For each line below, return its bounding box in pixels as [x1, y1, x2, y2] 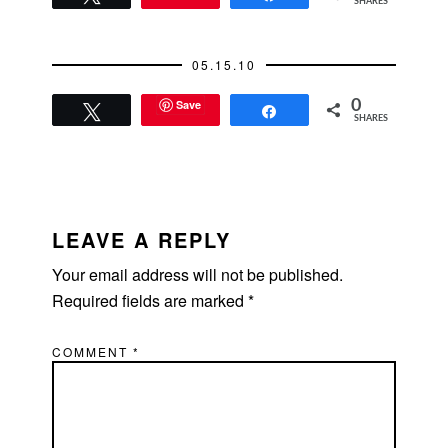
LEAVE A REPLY [52, 225, 232, 255]
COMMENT [52, 343, 134, 361]
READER [21, 194, 134, 229]
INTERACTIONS [21, 222, 225, 257]
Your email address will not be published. [52, 263, 344, 287]
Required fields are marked [52, 289, 249, 313]
